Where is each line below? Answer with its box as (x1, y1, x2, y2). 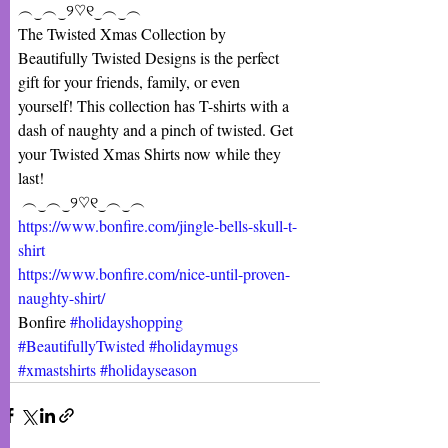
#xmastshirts (18, 358, 96, 380)
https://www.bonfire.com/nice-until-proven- (18, 262, 290, 284)
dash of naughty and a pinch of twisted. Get (18, 118, 297, 140)
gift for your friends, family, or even (18, 70, 244, 92)
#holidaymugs (149, 334, 238, 356)
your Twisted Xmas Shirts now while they (18, 142, 285, 164)
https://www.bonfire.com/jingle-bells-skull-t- (18, 214, 297, 236)
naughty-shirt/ (18, 286, 105, 308)
